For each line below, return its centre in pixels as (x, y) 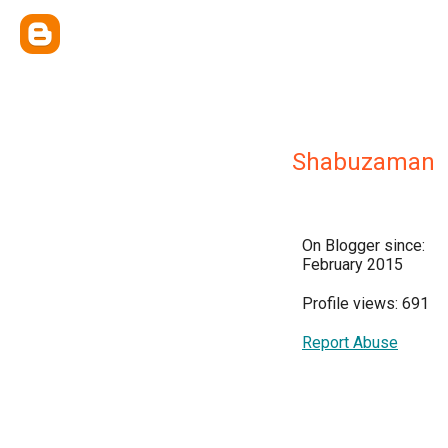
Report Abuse (350, 342)
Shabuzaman (363, 162)
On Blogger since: (363, 245)
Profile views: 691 (365, 303)
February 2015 (352, 264)
